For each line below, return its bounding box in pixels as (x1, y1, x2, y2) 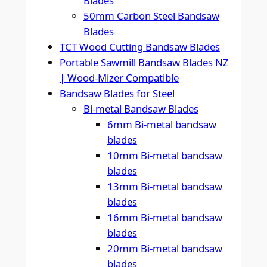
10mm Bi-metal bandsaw (107, 148, 222, 163)
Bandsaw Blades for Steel (59, 86, 175, 101)
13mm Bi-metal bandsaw (107, 179, 222, 194)
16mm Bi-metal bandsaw (107, 210, 222, 225)
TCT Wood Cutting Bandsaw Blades (59, 40, 220, 54)
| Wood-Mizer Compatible (59, 71, 179, 85)
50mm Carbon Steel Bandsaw (83, 9, 219, 23)
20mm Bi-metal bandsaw (107, 241, 222, 256)
